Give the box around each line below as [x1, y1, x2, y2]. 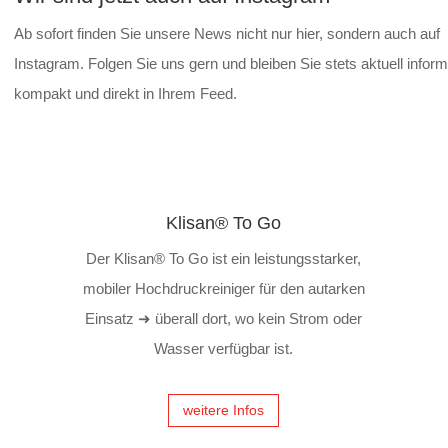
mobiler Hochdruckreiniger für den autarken [82, 280, 365, 297]
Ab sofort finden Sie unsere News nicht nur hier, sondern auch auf [14, 25, 440, 43]
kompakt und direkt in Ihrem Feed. [14, 85, 237, 103]
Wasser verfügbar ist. [154, 340, 294, 357]
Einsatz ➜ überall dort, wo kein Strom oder [85, 310, 363, 327]
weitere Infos [183, 401, 265, 418]
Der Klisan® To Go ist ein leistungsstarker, [86, 250, 362, 267]
